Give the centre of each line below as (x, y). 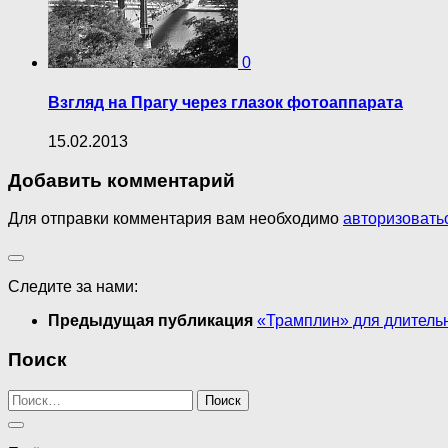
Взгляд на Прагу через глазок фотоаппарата (225, 102)
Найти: (32, 397)
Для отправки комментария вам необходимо (175, 219)
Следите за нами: (73, 287)
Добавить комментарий (121, 180)
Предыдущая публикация (152, 321)
